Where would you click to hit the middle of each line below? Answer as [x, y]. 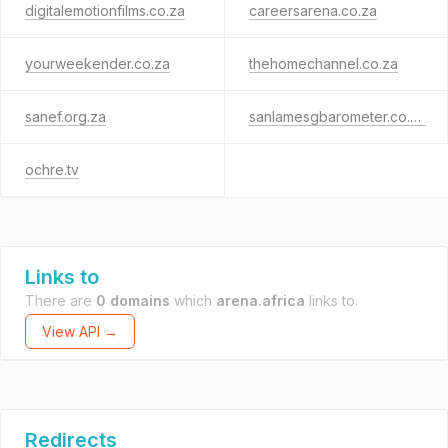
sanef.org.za [65, 116]
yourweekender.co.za [97, 63]
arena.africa [260, 300]
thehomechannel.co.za [323, 63]
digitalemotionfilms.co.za [105, 10]
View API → [80, 331]
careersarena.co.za [312, 10]
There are [60, 300]
